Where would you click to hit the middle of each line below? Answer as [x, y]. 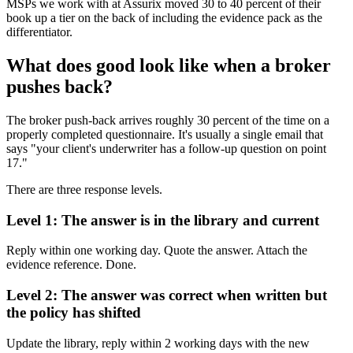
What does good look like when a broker [169, 65]
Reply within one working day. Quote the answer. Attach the [157, 251]
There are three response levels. [84, 189]
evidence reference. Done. [71, 265]
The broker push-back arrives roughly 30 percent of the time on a [168, 120]
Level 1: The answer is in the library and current [163, 220]
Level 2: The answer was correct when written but [167, 295]
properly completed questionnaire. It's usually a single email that [165, 134]
